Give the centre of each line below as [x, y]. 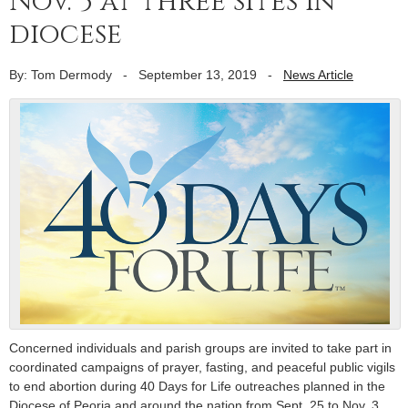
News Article [318, 74]
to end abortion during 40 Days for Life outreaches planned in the [197, 387]
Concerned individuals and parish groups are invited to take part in [200, 348]
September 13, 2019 [198, 74]
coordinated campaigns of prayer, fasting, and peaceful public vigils [202, 367]
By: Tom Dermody [61, 74]
